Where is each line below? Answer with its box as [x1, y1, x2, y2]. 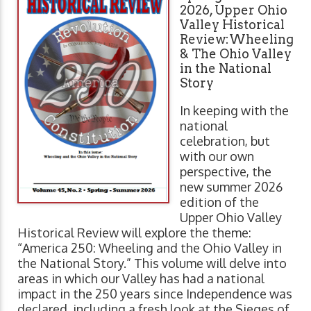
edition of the [180, 194, 259, 210]
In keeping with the [180, 102, 289, 118]
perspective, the [180, 163, 271, 179]
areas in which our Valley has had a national [17, 270, 264, 286]
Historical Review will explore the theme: [17, 224, 251, 240]
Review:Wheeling [180, 31, 294, 47]
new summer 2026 [180, 178, 283, 194]
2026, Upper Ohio [180, 2, 287, 17]
